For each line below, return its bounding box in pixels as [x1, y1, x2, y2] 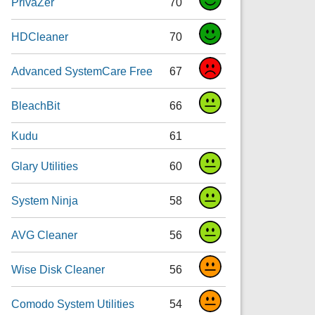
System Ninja [11, 193, 79, 207]
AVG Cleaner [11, 228, 78, 241]
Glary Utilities [11, 159, 79, 172]
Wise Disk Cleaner [11, 262, 105, 276]
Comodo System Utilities [11, 297, 135, 310]
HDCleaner [11, 30, 69, 43]
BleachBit [11, 98, 60, 112]
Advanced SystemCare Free [11, 64, 153, 77]
